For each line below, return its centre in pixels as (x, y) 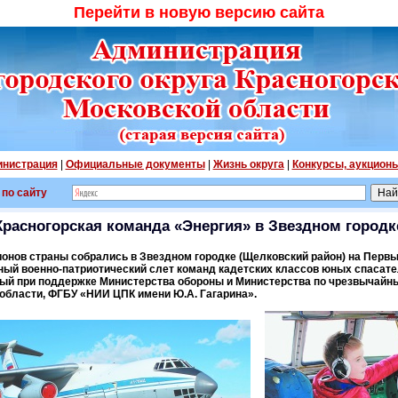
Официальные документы (135, 164)
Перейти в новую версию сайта (199, 12)
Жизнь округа (248, 164)
